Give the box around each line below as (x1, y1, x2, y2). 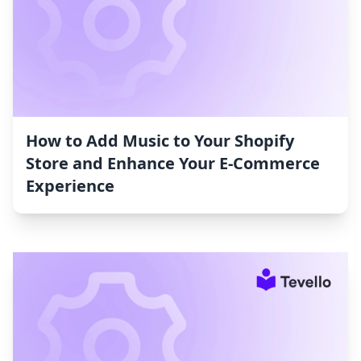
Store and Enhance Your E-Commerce (26, 152, 320, 175)
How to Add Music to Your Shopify (26, 130, 294, 152)
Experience (26, 175, 114, 197)
